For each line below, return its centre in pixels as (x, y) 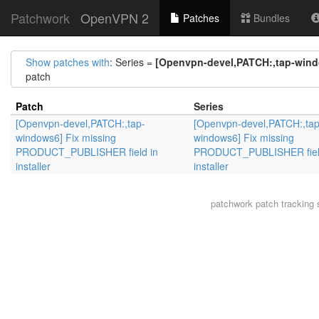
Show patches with (68, 62)
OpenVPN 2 (115, 18)
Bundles (270, 18)
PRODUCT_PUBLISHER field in (87, 152)
